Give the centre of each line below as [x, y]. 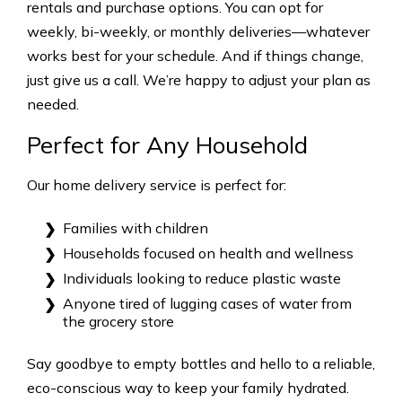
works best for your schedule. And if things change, [195, 56]
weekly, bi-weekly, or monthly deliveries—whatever [198, 32]
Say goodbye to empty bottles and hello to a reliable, [201, 364]
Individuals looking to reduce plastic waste [202, 279]
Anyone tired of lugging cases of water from [207, 304]
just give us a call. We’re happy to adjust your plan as [199, 80]
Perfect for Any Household [167, 145]
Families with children [135, 228]
